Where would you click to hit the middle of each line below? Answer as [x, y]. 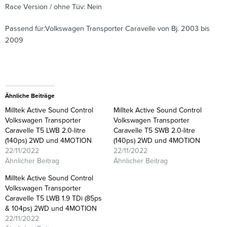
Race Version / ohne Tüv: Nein [53, 7]
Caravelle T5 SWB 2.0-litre [154, 130]
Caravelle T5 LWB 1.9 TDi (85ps [53, 198]
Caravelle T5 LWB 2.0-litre [45, 130]
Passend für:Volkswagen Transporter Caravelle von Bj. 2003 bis [107, 29]
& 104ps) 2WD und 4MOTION [51, 208]
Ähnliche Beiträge [30, 96]
